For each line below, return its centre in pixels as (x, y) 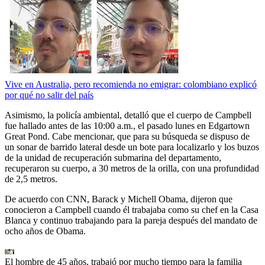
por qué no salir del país (49, 95)
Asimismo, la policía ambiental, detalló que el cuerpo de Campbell (128, 115)
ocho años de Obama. (45, 231)
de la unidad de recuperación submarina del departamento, (113, 158)
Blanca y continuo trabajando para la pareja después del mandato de (131, 221)
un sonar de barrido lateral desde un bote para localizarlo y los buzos (132, 147)
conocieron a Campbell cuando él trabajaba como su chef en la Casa (132, 210)
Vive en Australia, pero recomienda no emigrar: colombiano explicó (131, 85)
